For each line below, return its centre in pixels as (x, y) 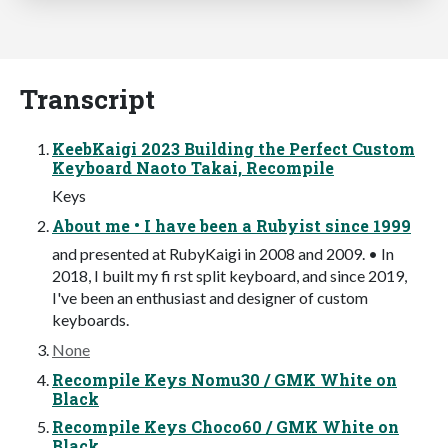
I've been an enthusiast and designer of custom (210, 297)
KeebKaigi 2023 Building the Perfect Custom (233, 148)
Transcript (87, 98)
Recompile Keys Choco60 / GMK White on (225, 426)
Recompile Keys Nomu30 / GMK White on (224, 379)
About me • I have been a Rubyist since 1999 (231, 225)
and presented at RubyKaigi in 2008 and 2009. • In (223, 253)
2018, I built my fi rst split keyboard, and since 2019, (229, 275)
